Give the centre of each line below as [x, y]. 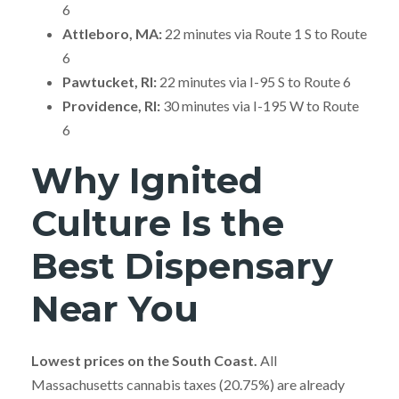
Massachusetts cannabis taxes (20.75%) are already [188, 384]
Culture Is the [158, 223]
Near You [115, 308]
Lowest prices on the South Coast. [144, 360]
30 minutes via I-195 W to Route [260, 105]
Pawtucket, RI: [110, 81]
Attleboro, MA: [112, 33]
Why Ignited [147, 180]
